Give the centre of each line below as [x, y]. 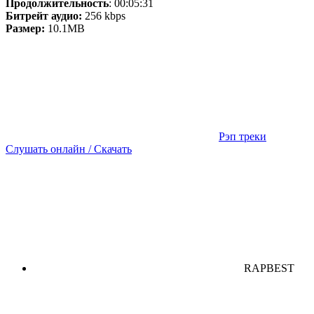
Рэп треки [243, 136]
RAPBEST [269, 268]
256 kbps [104, 15]
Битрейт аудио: [44, 15]
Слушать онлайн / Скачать [69, 149]
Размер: [25, 28]
